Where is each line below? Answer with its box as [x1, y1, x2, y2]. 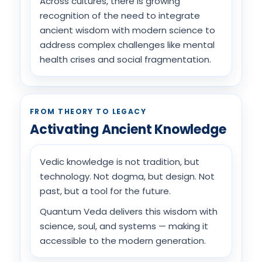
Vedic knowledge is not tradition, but [40, 156, 199, 168]
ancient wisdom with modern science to [40, 24, 215, 36]
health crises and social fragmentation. [40, 53, 211, 65]
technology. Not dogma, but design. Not [40, 170, 215, 182]
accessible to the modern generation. [40, 235, 206, 247]
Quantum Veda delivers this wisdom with [40, 205, 218, 218]
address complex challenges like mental [40, 39, 215, 51]
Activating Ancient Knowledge [30, 120, 226, 139]
